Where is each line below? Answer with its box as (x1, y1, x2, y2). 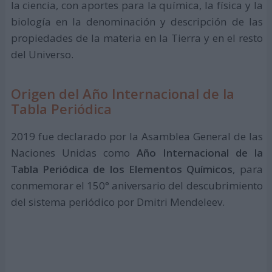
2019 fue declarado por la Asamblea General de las (10, 129, 263, 143)
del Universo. (10, 47, 73, 61)
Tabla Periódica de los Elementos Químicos (10, 161, 233, 176)
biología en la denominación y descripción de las (10, 14, 263, 29)
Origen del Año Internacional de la (10, 84, 234, 103)
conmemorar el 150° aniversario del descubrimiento (10, 178, 263, 192)
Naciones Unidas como (10, 145, 137, 160)
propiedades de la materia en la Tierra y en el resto (10, 30, 263, 45)
